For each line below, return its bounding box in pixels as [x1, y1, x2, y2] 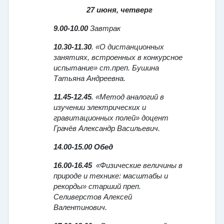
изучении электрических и [53, 103, 146, 112]
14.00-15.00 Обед [53, 143, 113, 151]
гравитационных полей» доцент [53, 114, 168, 122]
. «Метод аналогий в [91, 93, 164, 101]
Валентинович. [53, 203, 107, 212]
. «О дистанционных [91, 43, 164, 51]
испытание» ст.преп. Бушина [53, 64, 159, 72]
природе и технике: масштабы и [53, 172, 168, 180]
